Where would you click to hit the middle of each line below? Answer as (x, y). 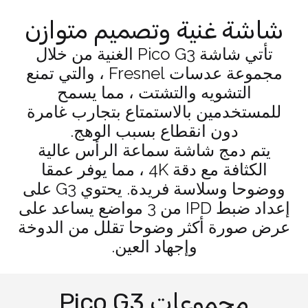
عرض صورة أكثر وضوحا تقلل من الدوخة (154, 227)
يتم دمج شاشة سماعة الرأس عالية (154, 150)
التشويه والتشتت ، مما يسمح (154, 92)
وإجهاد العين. (154, 246)
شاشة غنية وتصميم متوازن (154, 30)
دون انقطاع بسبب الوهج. (154, 131)
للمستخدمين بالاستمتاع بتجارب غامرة (154, 112)
